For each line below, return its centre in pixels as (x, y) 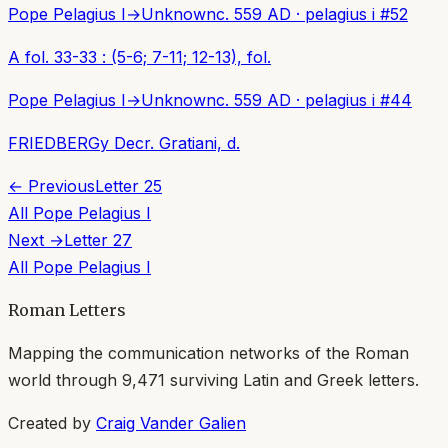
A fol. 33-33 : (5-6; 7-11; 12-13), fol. (139, 56)
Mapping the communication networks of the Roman (208, 352)
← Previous (51, 185)
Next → (36, 239)
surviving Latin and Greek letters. (292, 379)
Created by (49, 422)
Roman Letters (67, 309)
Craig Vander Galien (171, 422)
